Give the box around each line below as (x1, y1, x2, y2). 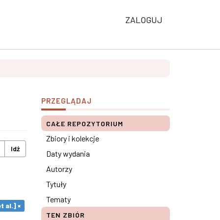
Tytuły (46, 179, 66, 189)
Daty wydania (46, 149, 90, 158)
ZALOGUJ (125, 14, 163, 25)
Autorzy (46, 164, 72, 173)
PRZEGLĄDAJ (41, 96, 92, 105)
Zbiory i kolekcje (46, 134, 99, 143)
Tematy (46, 194, 71, 204)
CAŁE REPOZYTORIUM (46, 119, 123, 128)
